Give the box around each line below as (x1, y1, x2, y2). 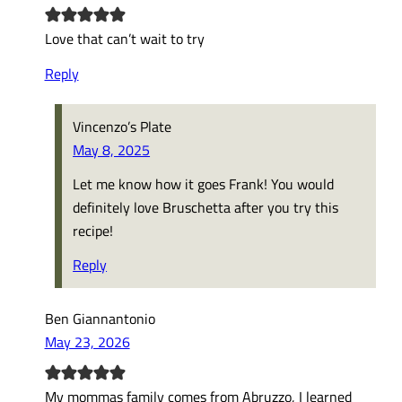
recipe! (73, 219, 114, 242)
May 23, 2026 (44, 329, 130, 353)
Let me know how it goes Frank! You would (73, 172, 335, 196)
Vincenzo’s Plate (73, 114, 172, 137)
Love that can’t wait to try (44, 27, 205, 50)
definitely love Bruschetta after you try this (73, 196, 339, 219)
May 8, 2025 (73, 137, 151, 161)
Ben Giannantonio (44, 306, 155, 329)
